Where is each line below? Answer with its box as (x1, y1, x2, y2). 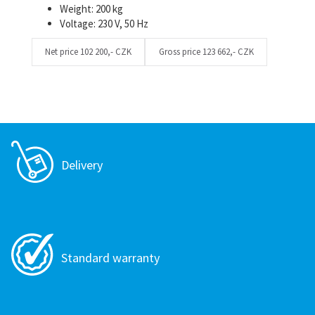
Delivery (61, 156, 103, 173)
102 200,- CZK (80, 46, 131, 58)
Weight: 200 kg (60, 2, 123, 15)
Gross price (158, 46, 202, 58)
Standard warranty (61, 249, 160, 266)
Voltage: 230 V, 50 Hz (60, 17, 148, 30)
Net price (45, 46, 80, 58)
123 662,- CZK (202, 46, 254, 58)
